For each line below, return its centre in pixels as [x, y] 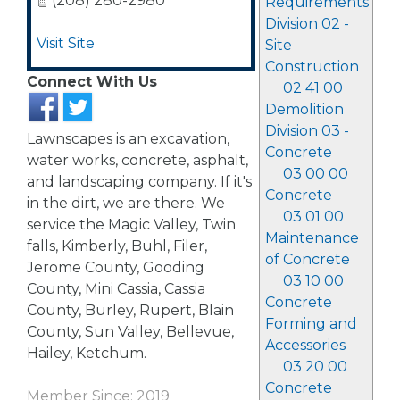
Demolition [304, 109]
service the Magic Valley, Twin [131, 225]
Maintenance [312, 238]
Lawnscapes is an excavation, [128, 139]
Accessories [305, 345]
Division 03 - [307, 131]
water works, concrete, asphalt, [137, 160]
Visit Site [66, 43]
